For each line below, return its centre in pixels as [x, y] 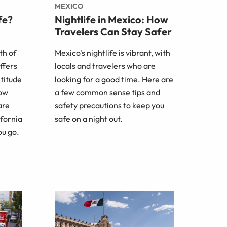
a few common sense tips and [107, 92]
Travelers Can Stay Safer [113, 31]
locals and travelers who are [105, 66]
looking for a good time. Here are [114, 79]
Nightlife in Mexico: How [111, 19]
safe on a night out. [89, 118]
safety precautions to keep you [109, 105]
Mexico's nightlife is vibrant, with [112, 52]
